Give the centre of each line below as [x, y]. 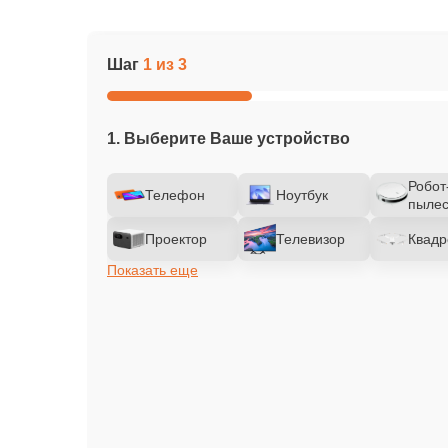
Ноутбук [302, 195]
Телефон [175, 195]
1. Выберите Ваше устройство [228, 138]
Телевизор [311, 239]
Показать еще [152, 270]
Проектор [176, 239]
